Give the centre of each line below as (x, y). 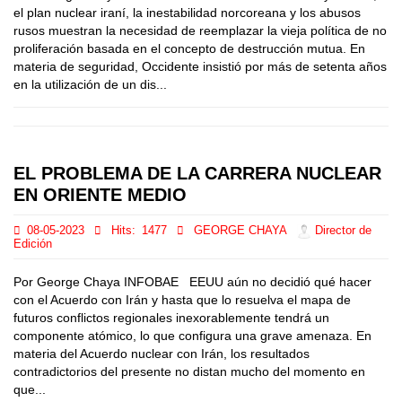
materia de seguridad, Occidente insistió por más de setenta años (200, 66)
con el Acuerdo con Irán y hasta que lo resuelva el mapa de (182, 300)
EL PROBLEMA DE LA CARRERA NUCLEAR (197, 173)
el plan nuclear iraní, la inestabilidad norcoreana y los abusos (187, 13)
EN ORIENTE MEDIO (100, 195)
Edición (33, 244)
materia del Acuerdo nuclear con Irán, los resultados (162, 354)
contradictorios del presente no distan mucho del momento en (189, 371)
